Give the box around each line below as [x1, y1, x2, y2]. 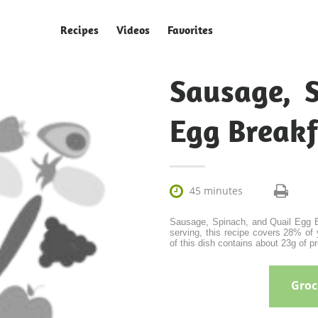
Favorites [168, 22, 213, 37]
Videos [116, 22, 150, 37]
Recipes [60, 22, 99, 37]
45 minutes [190, 184, 243, 198]
